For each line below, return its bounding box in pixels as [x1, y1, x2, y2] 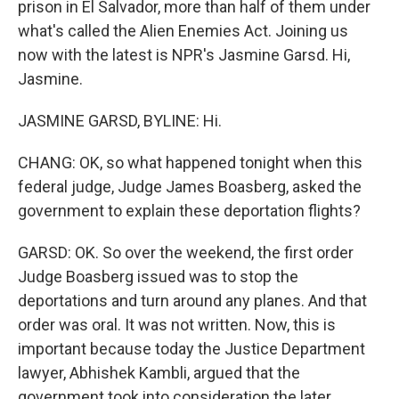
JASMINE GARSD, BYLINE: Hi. [18, 111, 222, 130]
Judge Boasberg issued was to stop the [18, 267, 298, 286]
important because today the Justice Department [18, 339, 365, 358]
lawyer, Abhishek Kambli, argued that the [18, 363, 300, 382]
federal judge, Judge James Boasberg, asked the [18, 177, 362, 196]
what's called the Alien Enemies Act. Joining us [18, 21, 348, 40]
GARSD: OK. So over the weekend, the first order [18, 243, 354, 262]
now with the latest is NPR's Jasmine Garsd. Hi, [18, 45, 350, 64]
